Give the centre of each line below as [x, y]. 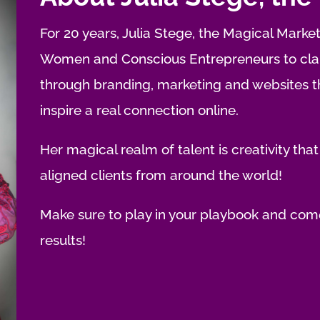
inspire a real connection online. [139, 110]
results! [62, 240]
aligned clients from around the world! [161, 175]
